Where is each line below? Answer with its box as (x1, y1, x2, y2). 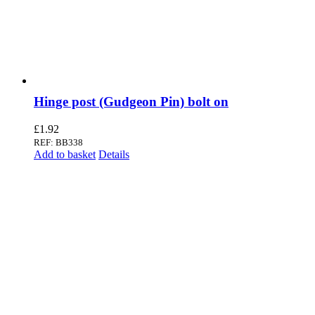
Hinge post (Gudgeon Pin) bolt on (34, 94, 229, 109)
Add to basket (34, 148, 96, 160)
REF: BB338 (34, 136, 83, 148)
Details (98, 148, 129, 160)
